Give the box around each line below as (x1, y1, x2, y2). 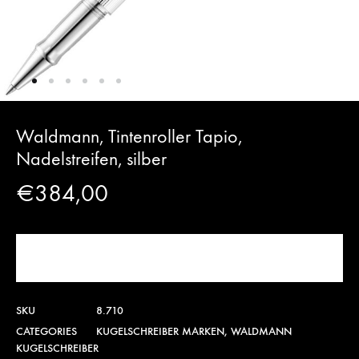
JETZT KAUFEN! (143, 251, 216, 264)
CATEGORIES (16, 325, 77, 338)
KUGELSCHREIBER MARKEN (96, 325, 224, 338)
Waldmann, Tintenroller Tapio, (16, 125, 242, 147)
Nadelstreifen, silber (16, 147, 167, 170)
